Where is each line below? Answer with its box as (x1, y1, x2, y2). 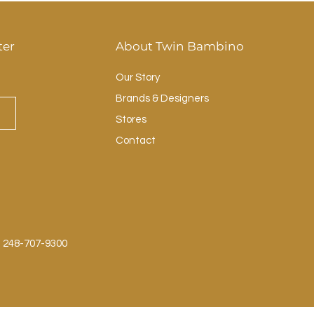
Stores (115, 114, 146, 125)
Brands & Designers (115, 93, 209, 104)
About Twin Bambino (115, 39, 244, 54)
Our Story (115, 72, 160, 83)
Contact (115, 135, 156, 146)
